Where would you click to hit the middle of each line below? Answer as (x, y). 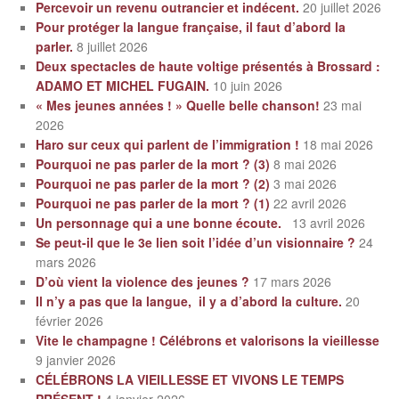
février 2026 (69, 320)
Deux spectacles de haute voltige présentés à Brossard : (208, 65)
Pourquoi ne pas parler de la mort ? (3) (153, 163)
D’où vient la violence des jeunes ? (142, 281)
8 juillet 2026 (112, 46)
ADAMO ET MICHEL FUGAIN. (122, 85)
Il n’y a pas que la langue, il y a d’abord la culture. (189, 301)
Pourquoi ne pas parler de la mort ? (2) (153, 183)
